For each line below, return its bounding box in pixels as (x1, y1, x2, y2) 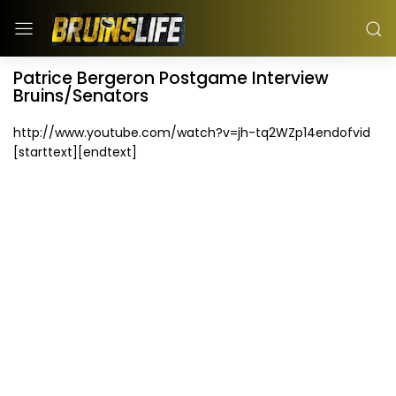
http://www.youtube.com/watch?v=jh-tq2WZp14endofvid (13, 124, 370, 141)
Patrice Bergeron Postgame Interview (13, 66, 329, 90)
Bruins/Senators (13, 84, 148, 108)
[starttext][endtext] (13, 143, 137, 161)
